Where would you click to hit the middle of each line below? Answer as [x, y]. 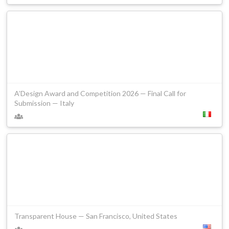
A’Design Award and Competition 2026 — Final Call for [100, 94]
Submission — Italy [44, 103]
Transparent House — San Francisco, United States [96, 216]
